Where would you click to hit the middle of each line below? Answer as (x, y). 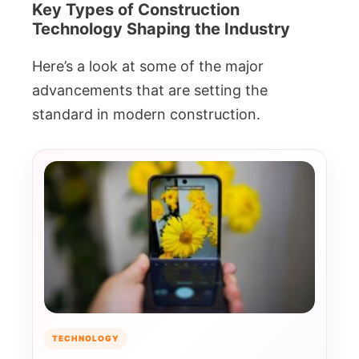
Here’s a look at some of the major (148, 66)
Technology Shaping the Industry (161, 29)
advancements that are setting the (150, 90)
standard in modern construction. (146, 114)
